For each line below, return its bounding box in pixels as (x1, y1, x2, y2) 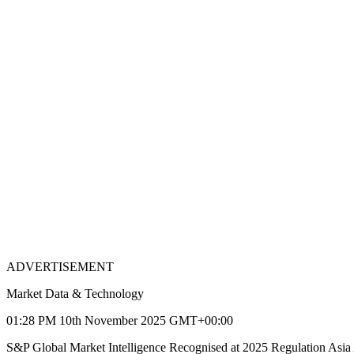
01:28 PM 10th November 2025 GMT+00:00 (6, 314, 233, 328)
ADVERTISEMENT (6, 260, 114, 274)
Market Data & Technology (6, 287, 144, 301)
